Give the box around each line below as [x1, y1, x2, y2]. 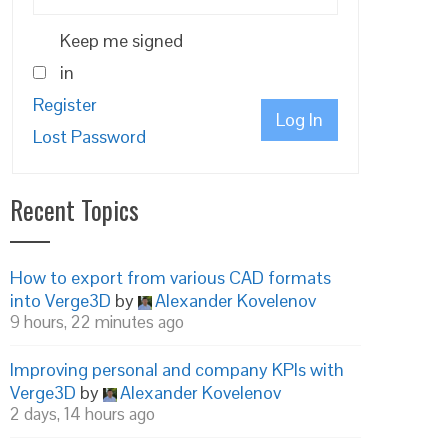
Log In [276, 108, 323, 131]
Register [33, 93, 97, 116]
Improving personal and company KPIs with [10, 358, 344, 381]
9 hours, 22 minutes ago [10, 311, 184, 333]
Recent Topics [10, 191, 139, 228]
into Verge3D [10, 289, 111, 312]
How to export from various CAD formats [10, 266, 331, 289]
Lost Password [33, 125, 146, 148]
